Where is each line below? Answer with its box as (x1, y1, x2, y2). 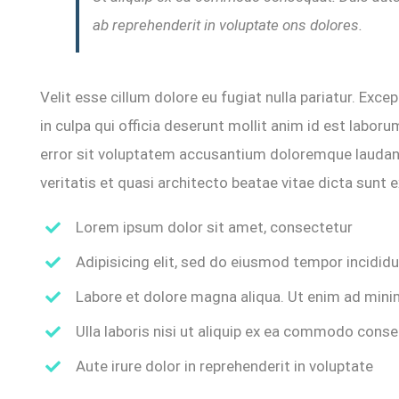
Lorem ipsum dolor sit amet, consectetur (76, 217, 354, 236)
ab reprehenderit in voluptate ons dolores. (92, 15, 362, 34)
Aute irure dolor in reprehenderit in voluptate (76, 356, 374, 375)
